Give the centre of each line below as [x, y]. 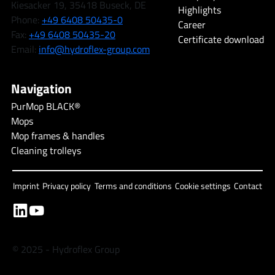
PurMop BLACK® [46, 106]
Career [192, 25]
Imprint [26, 186]
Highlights [199, 10]
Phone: [26, 20]
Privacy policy [67, 186]
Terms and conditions [133, 186]
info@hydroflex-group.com [94, 49]
